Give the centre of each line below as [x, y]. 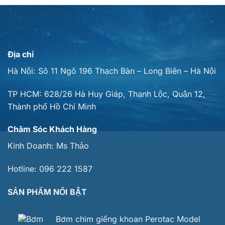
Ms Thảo [73, 146]
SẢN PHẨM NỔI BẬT [47, 192]
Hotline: [23, 169]
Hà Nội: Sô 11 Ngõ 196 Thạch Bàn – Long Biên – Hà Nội [112, 71]
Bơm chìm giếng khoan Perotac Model [128, 219]
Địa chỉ [21, 54]
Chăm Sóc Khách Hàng [52, 129]
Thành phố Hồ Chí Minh [52, 106]
